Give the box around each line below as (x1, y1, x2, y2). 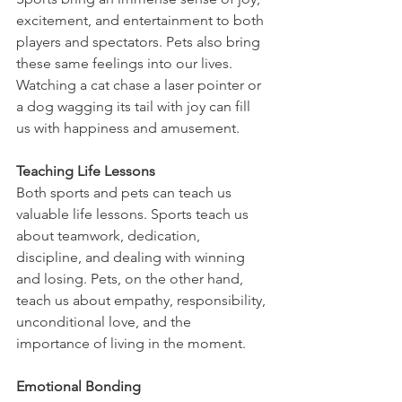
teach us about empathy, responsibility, (16, 291, 269, 309)
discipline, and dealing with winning (16, 248, 249, 266)
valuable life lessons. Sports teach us (16, 205, 252, 223)
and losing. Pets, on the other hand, (16, 269, 247, 287)
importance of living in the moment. (16, 334, 246, 352)
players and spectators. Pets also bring (16, 32, 264, 50)
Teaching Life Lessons (16, 162, 155, 179)
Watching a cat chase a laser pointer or (16, 75, 265, 93)
